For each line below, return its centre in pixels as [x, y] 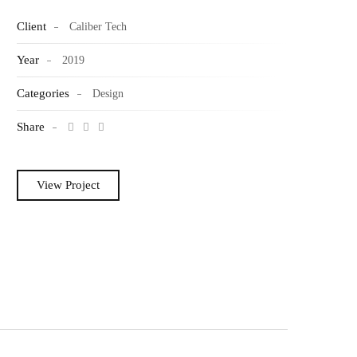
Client [31, 26]
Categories [43, 93]
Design [108, 94]
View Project [68, 185]
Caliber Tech [96, 27]
